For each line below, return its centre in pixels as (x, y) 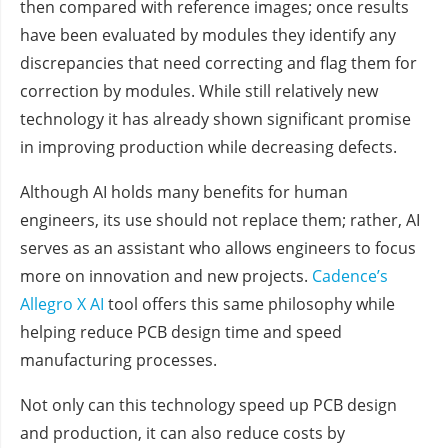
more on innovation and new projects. (164, 276)
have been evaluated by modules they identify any (208, 35)
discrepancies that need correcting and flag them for (218, 63)
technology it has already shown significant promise (215, 119)
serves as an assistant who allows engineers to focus (218, 248)
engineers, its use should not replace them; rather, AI (220, 220)
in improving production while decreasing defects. (208, 147)
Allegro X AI (62, 304)
